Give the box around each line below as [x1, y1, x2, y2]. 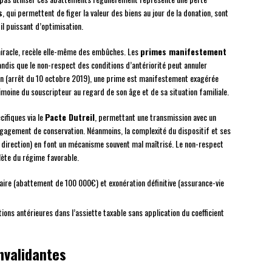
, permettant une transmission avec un [95, 110, 216, 124]
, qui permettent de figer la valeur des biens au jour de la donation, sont [2, 6, 228, 19]
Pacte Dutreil [45, 110, 95, 124]
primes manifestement [140, 45, 226, 58]
